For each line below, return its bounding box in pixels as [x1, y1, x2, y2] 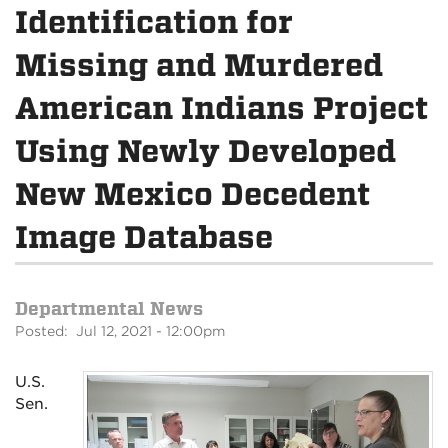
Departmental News [15, 298, 203, 319]
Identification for [15, 5, 293, 40]
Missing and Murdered [15, 48, 383, 83]
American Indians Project [15, 91, 428, 126]
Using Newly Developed [15, 134, 396, 169]
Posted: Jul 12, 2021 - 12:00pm [15, 323, 225, 339]
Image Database [15, 220, 273, 255]
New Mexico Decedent [15, 177, 370, 212]
